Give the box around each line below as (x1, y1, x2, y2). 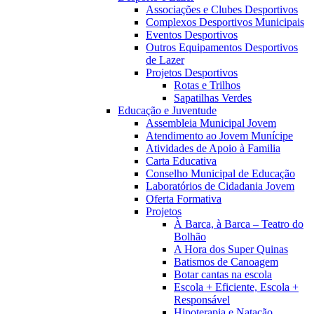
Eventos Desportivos (146, 28, 238, 41)
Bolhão (174, 230, 206, 243)
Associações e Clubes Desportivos (146, 3, 298, 15)
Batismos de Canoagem (174, 255, 278, 268)
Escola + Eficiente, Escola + (174, 280, 299, 293)
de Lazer (146, 53, 184, 66)
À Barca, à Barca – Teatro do (174, 217, 303, 230)
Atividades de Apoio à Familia (146, 142, 280, 154)
